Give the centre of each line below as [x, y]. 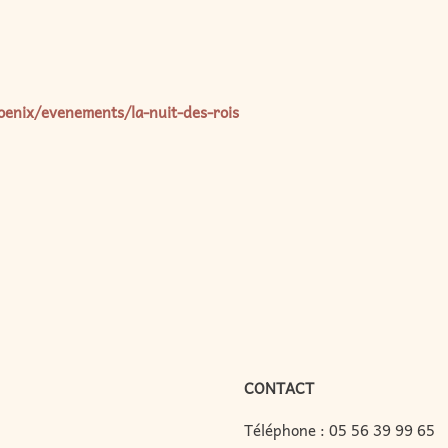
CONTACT [279, 388]
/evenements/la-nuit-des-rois [136, 112]
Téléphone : [286, 430]
